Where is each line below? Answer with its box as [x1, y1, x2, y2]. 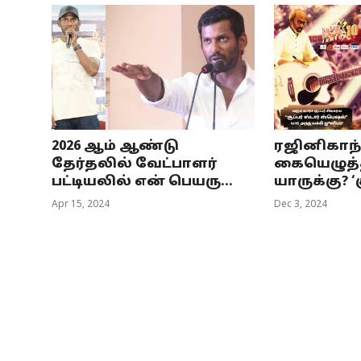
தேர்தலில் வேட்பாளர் [52, 156, 218, 173]
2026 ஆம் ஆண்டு [52, 139, 179, 156]
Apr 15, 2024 [52, 199, 110, 211]
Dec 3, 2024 [273, 199, 327, 211]
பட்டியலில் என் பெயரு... [52, 174, 233, 191]
